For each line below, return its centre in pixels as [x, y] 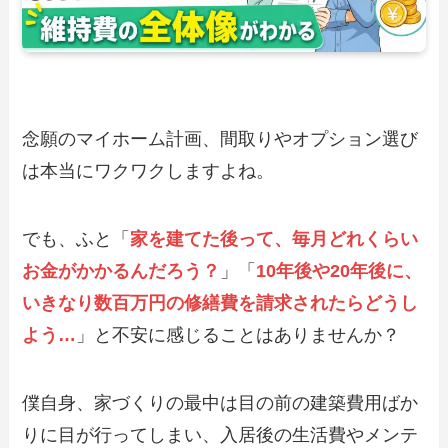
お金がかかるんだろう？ [121, 271]
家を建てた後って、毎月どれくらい [274, 239]
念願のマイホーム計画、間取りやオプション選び [220, 139]
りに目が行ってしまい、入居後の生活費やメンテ [220, 435]
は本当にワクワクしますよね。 [148, 171]
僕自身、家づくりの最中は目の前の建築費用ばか [220, 403]
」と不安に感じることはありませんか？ [238, 335]
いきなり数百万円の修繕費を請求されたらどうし [220, 303]
